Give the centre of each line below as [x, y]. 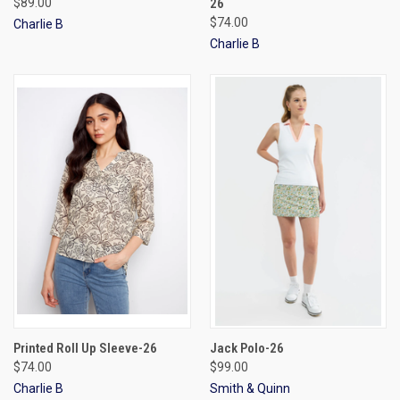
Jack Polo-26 [246, 348]
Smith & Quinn [250, 388]
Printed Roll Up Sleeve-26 [85, 348]
